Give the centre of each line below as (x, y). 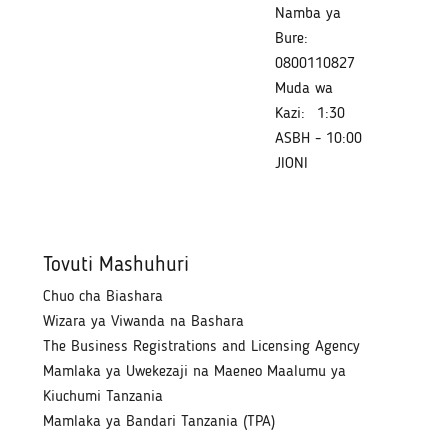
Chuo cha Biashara (103, 296)
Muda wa (303, 89)
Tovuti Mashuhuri (116, 265)
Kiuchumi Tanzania (103, 396)
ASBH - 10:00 (318, 139)
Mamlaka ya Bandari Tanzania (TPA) (159, 421)
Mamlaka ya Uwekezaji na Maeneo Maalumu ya (195, 371)
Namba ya (307, 14)
